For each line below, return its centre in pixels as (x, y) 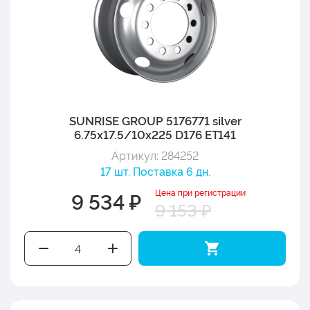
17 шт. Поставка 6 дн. (155, 171)
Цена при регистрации (200, 192)
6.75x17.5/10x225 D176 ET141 (155, 134)
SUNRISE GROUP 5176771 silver (155, 120)
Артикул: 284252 (155, 155)
